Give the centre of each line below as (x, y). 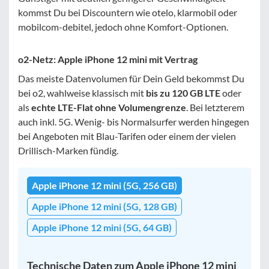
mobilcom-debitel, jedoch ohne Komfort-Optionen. (123, 26)
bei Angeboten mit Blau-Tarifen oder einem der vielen (127, 136)
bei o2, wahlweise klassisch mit (82, 92)
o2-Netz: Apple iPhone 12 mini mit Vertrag (108, 59)
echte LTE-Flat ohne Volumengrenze (109, 107)
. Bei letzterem (215, 107)
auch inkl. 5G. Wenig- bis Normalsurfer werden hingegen (134, 121)
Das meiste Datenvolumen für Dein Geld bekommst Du (131, 78)
